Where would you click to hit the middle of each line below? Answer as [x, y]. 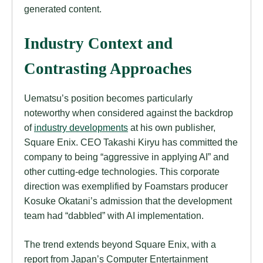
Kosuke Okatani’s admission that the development [128, 200]
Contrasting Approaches [108, 68]
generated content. [63, 9]
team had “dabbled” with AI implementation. [114, 215]
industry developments [81, 127]
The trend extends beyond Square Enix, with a [120, 244]
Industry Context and [98, 43]
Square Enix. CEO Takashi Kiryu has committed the [131, 142]
